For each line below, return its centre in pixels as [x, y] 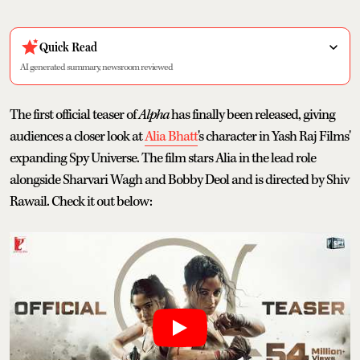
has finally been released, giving [252, 115]
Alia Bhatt [171, 136]
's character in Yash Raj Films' [274, 136]
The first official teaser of [74, 115]
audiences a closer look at [77, 136]
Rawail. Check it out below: [81, 201]
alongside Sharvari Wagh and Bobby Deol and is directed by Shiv [179, 180]
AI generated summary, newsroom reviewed [96, 67]
